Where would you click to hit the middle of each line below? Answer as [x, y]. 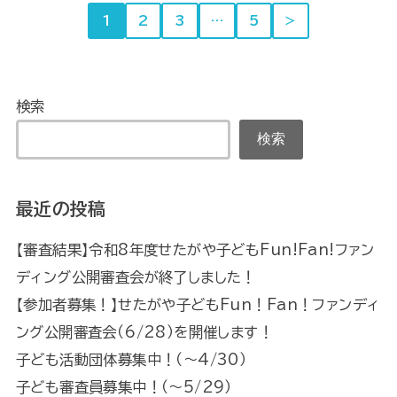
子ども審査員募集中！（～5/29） [124, 387]
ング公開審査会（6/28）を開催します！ [144, 332]
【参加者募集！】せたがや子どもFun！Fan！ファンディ [198, 305]
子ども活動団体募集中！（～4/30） [131, 360]
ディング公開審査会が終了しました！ [136, 277]
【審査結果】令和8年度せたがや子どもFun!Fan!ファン [195, 250]
